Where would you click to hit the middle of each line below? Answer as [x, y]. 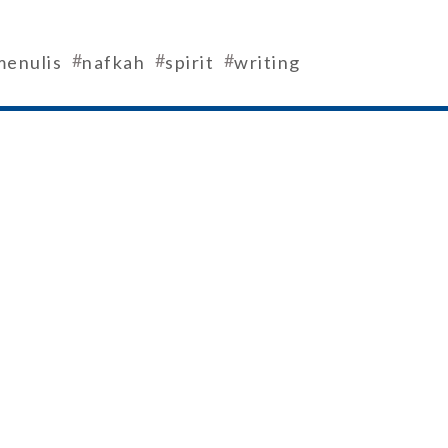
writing [267, 61]
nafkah [113, 61]
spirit [189, 61]
